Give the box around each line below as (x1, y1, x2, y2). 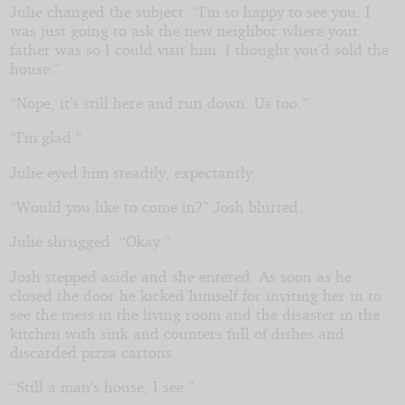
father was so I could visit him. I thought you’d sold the (9, 39, 389, 59)
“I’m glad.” (9, 127, 82, 147)
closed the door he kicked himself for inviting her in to (9, 285, 381, 305)
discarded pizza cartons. (9, 342, 176, 362)
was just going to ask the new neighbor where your (9, 20, 359, 40)
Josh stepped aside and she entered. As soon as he (9, 266, 352, 286)
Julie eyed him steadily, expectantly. (9, 162, 257, 182)
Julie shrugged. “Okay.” (9, 231, 171, 251)
